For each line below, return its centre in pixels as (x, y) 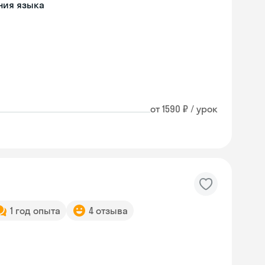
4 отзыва (108, 211)
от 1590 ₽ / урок (184, 109)
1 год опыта (35, 211)
